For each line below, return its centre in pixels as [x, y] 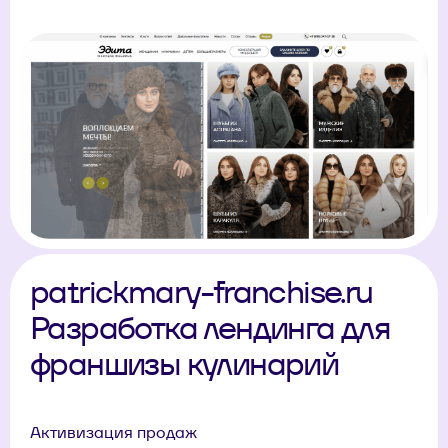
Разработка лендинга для [210, 328]
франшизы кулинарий [184, 364]
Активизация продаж [113, 433]
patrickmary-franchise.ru [201, 292]
